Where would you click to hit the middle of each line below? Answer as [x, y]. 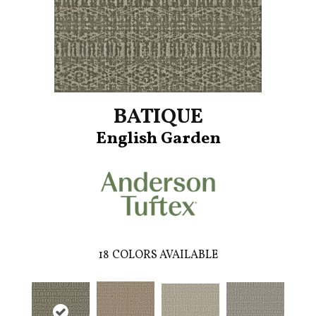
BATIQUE [158, 117]
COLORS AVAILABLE [165, 256]
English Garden [158, 139]
